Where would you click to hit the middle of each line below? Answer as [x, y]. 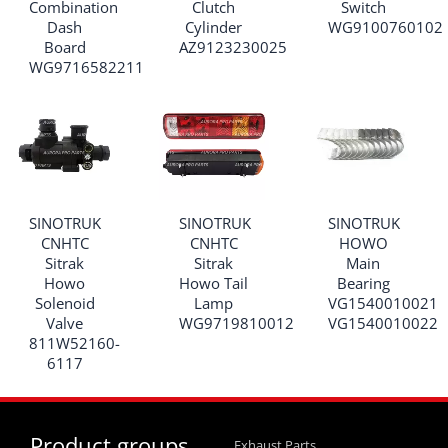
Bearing [363, 282]
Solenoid [64, 302]
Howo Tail [214, 282]
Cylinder [214, 26]
